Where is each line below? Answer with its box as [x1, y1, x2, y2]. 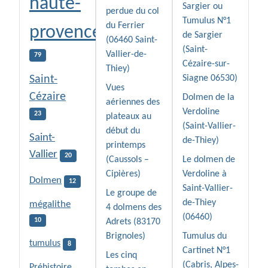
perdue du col [106, 7, 159, 17]
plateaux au [106, 112, 151, 122]
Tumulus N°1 [182, 16, 231, 26]
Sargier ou [182, 2, 223, 12]
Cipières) [106, 169, 141, 179]
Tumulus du [182, 232, 227, 242]
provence [29, 23, 102, 43]
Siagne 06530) [182, 74, 237, 84]
